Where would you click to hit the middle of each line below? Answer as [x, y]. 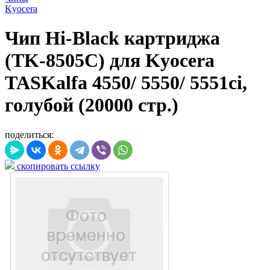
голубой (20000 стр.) [92, 105]
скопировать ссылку [57, 166]
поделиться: [29, 134]
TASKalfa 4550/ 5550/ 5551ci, [126, 83]
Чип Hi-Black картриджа [112, 38]
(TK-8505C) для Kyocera [110, 61]
